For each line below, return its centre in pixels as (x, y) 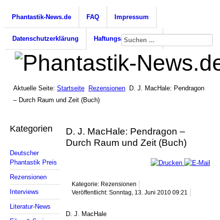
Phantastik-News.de (41, 17)
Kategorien (31, 129)
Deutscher (24, 153)
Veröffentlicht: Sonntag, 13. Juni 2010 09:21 (130, 192)
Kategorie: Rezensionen (104, 184)
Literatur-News (30, 207)
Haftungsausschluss (124, 38)
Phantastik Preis (33, 163)
